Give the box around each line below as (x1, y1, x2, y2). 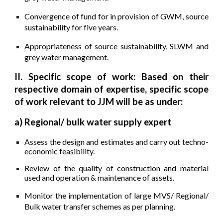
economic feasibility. (24, 146, 95, 156)
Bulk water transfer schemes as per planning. (24, 201, 176, 211)
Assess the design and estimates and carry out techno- (24, 137, 209, 147)
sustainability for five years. (24, 22, 118, 32)
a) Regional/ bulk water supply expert (14, 116, 172, 128)
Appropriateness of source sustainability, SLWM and (24, 41, 209, 51)
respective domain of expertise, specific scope (14, 84, 209, 95)
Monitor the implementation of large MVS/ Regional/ (24, 190, 209, 200)
